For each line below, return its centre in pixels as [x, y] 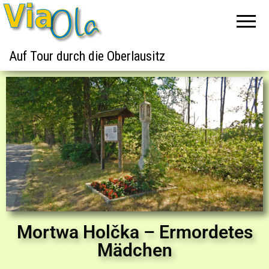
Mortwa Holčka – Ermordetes [134, 232]
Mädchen [134, 250]
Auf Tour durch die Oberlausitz [87, 56]
